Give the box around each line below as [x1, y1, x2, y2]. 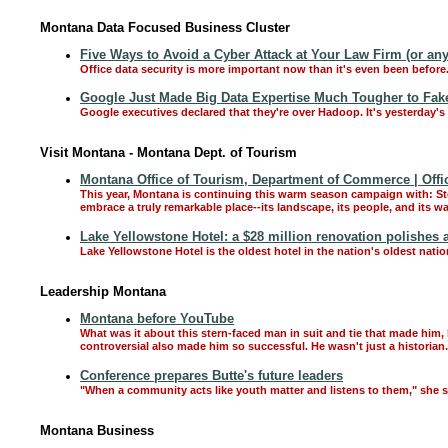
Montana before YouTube [80, 311, 234, 326]
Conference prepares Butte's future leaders [80, 368, 343, 383]
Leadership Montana [40, 284, 166, 299]
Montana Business [40, 423, 154, 438]
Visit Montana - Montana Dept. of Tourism [40, 145, 297, 160]
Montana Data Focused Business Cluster [40, 20, 290, 35]
